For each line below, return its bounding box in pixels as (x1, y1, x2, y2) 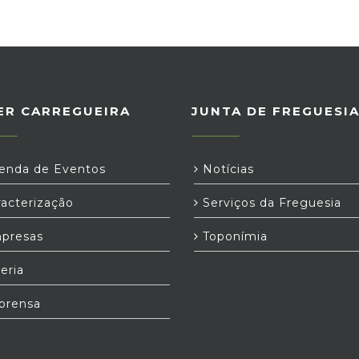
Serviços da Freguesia (199, 196, 341, 210)
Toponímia (199, 229, 268, 244)
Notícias (199, 162, 254, 176)
